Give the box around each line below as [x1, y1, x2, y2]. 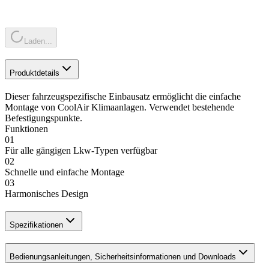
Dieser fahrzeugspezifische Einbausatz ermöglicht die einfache [5, 91, 241, 101]
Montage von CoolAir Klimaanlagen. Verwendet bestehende [5, 101, 234, 112]
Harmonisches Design [5, 188, 88, 199]
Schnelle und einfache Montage [5, 166, 124, 177]
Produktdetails [10, 68, 59, 78]
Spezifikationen [10, 220, 63, 229]
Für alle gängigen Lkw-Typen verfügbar [5, 145, 157, 156]
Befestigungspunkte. [5, 112, 82, 123]
